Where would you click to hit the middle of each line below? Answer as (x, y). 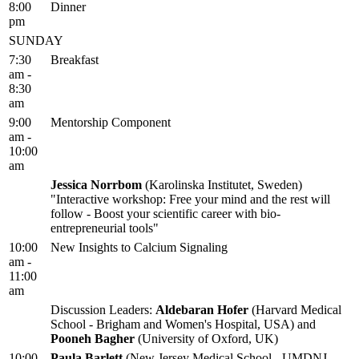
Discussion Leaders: (103, 310)
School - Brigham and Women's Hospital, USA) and (183, 325)
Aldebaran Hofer (202, 310)
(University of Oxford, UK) (206, 339)
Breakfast (75, 60)
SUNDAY (36, 41)
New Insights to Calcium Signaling (139, 248)
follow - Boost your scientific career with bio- (165, 214)
